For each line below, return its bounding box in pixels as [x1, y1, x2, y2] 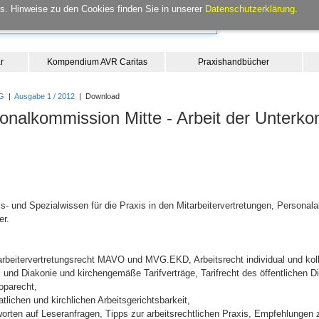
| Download [75, 92, 120, 100]
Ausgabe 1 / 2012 [14, 92, 75, 100]
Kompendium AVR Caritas [46, 57, 147, 67]
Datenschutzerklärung [205, 4, 295, 14]
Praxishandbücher [198, 57, 270, 67]
